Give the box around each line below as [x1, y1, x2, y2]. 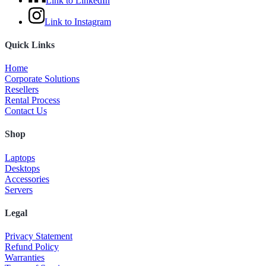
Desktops [5, 163, 40, 173]
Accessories [5, 173, 49, 184]
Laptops [5, 152, 35, 163]
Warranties [5, 252, 45, 263]
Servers [5, 184, 33, 195]
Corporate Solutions [5, 74, 80, 84]
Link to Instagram [45, 16, 111, 27]
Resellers [5, 84, 39, 95]
